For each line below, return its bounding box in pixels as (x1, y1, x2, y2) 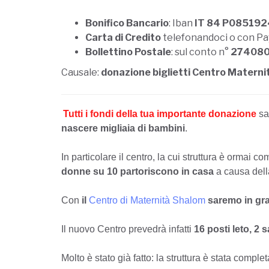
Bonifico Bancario (85, 17, 169, 29)
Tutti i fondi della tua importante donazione (63, 109, 256, 119)
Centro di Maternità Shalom (89, 195, 205, 206)
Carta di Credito (85, 32, 161, 44)
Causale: (61, 67, 101, 79)
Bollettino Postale (85, 46, 171, 58)
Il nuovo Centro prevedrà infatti (61, 224, 194, 235)
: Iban (169, 17, 195, 29)
